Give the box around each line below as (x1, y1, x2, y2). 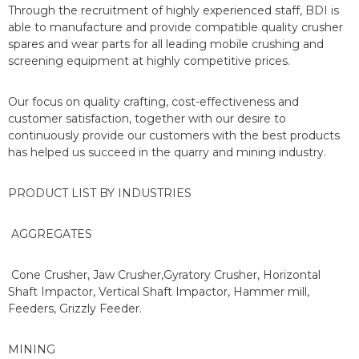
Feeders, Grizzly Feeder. (8, 301, 142, 317)
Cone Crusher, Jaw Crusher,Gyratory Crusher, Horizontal (8, 268, 321, 283)
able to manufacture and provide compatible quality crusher (8, 20, 343, 35)
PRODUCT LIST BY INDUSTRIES (8, 186, 192, 201)
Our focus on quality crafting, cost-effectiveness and (8, 95, 299, 110)
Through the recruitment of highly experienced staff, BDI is (8, 3, 339, 18)
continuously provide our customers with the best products (8, 128, 340, 143)
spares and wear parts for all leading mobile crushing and (8, 37, 324, 52)
